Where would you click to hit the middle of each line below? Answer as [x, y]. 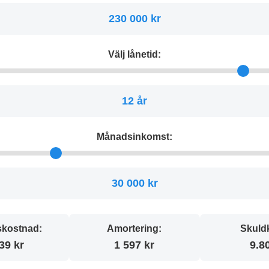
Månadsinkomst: [134, 136]
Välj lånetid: [134, 54]
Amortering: [134, 228]
